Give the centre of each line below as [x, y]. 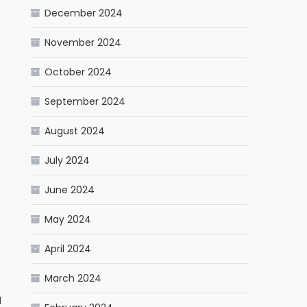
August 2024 [75, 131]
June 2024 [70, 190]
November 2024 [83, 42]
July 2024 [67, 160]
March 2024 [73, 278]
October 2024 [78, 72]
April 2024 [68, 249]
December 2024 [84, 13]
